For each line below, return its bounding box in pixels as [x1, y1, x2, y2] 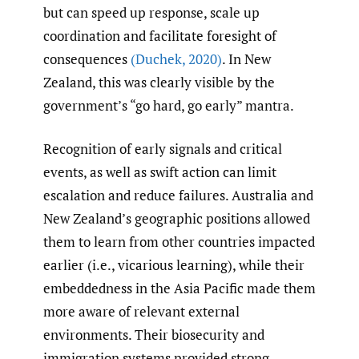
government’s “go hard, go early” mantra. [43, 95, 294, 115]
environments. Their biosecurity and [43, 325, 264, 345]
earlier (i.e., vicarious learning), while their [43, 256, 305, 275]
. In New [222, 49, 271, 68]
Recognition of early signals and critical [43, 139, 282, 159]
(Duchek [131, 49, 182, 68]
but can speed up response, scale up [43, 2, 260, 22]
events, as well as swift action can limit [43, 163, 276, 182]
